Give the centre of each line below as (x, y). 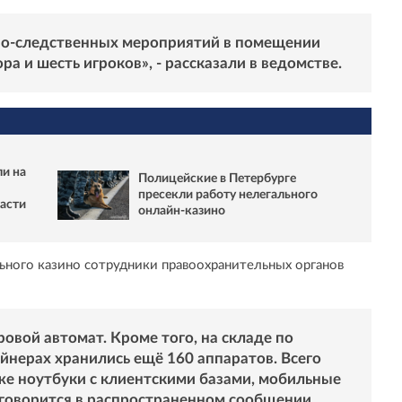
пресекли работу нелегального (228, 195)
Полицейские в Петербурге (217, 179)
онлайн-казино (182, 211)
